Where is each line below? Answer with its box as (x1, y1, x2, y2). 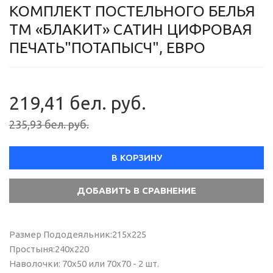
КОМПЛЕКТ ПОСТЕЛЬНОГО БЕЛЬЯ (9, 2, 255, 19)
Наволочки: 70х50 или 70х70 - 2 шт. (9, 258, 159, 269)
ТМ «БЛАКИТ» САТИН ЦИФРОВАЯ (9, 21, 252, 38)
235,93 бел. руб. (9, 118, 89, 130)
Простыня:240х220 (9, 244, 89, 254)
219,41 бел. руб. (9, 93, 146, 113)
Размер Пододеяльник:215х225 (9, 229, 146, 239)
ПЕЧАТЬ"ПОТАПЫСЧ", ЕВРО (9, 39, 205, 56)
